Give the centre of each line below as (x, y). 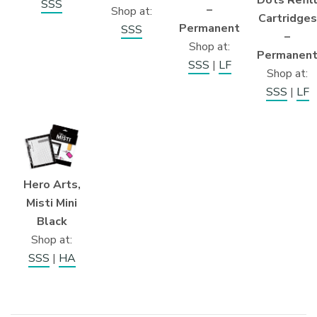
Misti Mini (52, 203)
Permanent (209, 28)
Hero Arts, (52, 184)
